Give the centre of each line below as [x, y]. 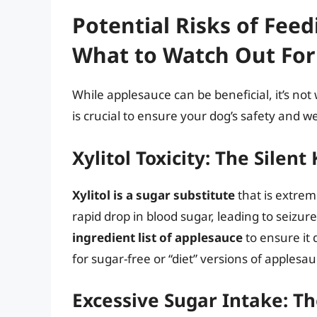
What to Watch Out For [194, 55]
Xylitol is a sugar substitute [154, 195]
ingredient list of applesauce [157, 237]
